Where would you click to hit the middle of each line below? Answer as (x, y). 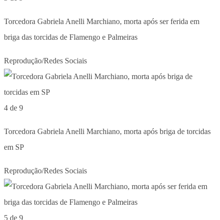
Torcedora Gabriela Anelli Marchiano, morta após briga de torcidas (107, 131)
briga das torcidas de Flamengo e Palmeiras (71, 37)
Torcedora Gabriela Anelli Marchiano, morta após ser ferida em (102, 21)
